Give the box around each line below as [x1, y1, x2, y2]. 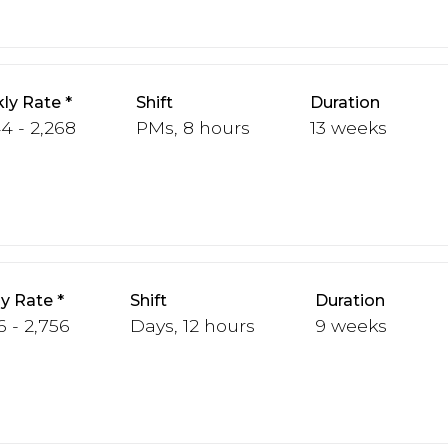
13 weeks [310, 116, 387, 138]
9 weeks [315, 314, 387, 336]
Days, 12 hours [130, 314, 255, 336]
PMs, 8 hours [136, 116, 250, 138]
